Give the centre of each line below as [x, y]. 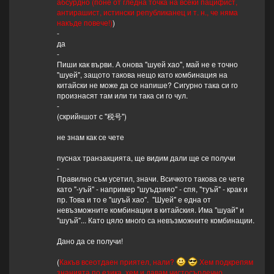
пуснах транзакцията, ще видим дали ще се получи [146, 158]
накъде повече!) [84, 23]
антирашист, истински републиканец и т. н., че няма [147, 12]
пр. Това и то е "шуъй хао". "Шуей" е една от [134, 199]
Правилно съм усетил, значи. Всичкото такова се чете [150, 179]
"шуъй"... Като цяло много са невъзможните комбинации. [155, 220]
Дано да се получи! [90, 241]
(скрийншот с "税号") [91, 116]
